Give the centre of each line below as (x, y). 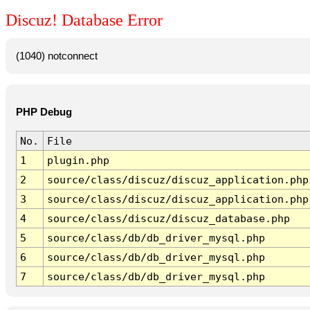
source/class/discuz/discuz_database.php (168, 219)
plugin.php (78, 161)
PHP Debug (44, 112)
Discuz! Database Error (84, 20)
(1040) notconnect (56, 56)
